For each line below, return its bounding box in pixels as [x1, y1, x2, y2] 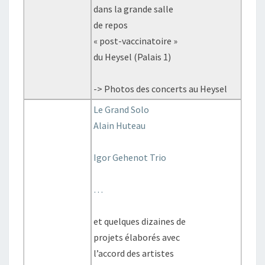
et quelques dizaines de [93, 215, 186, 227]
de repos [93, 19, 128, 31]
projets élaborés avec [93, 231, 180, 243]
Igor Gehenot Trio [93, 151, 167, 163]
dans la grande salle [93, 3, 174, 15]
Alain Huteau [93, 119, 146, 131]
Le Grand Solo [93, 104, 150, 115]
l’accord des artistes [93, 247, 174, 259]
